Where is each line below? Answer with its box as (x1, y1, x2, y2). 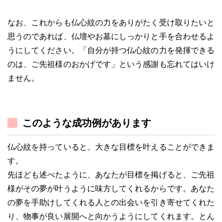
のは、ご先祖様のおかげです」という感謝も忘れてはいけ (7, 59, 215, 68)
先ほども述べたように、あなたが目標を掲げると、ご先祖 (7, 170, 215, 179)
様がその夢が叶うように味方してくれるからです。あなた (7, 184, 215, 193)
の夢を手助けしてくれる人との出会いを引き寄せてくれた (7, 198, 215, 207)
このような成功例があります (22, 117, 151, 128)
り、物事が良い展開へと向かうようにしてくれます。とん (7, 212, 215, 221)
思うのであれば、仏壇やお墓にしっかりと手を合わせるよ (7, 32, 215, 41)
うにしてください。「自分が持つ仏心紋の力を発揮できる (7, 46, 215, 55)
